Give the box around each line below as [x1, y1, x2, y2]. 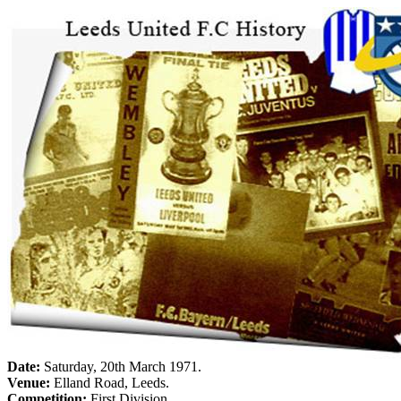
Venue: [7, 375, 50, 390]
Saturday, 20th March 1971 [44, 359, 198, 374]
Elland [54, 375, 90, 390]
